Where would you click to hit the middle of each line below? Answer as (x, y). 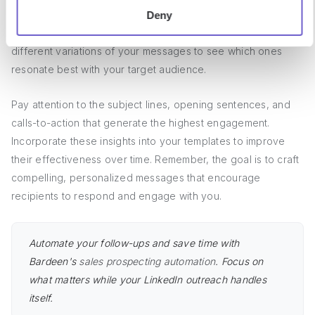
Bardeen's (54, 261)
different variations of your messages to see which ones (147, 51)
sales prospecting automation (147, 261)
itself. (41, 298)
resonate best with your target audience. (109, 69)
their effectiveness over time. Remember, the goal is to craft (155, 159)
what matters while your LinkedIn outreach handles (148, 279)
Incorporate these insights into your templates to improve (148, 141)
